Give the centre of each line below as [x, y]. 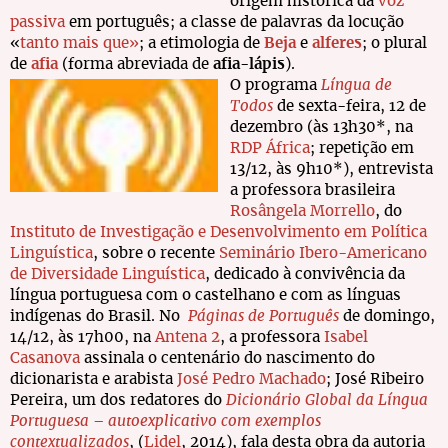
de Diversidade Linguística [107, 274]
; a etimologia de [201, 43]
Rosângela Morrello [302, 211]
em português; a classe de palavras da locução [234, 22]
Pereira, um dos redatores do [118, 400]
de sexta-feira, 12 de [349, 106]
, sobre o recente [156, 253]
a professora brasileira [312, 190]
